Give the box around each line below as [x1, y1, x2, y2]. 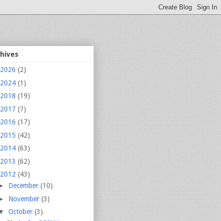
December [8, 182, 40, 190]
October [8, 208, 35, 216]
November [8, 194, 41, 203]
